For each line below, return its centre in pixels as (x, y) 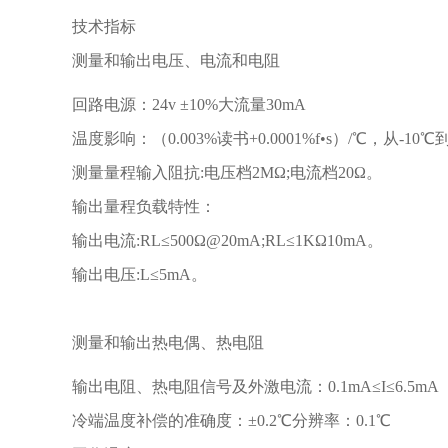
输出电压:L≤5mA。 (139, 274)
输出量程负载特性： (144, 206)
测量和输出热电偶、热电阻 (168, 342)
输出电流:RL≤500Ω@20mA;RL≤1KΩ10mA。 (227, 240)
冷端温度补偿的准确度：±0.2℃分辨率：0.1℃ (231, 420)
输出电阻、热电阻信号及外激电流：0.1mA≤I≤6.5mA (255, 386)
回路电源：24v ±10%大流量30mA (189, 104)
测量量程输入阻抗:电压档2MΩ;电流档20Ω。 (227, 172)
